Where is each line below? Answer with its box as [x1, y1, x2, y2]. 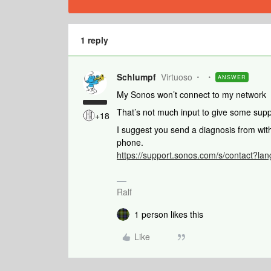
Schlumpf [117, 71, 156, 83]
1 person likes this [134, 208, 203, 220]
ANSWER [218, 73, 246, 81]
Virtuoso [161, 71, 192, 83]
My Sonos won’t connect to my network [117, 88, 269, 100]
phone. [117, 136, 146, 148]
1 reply [80, 34, 108, 46]
